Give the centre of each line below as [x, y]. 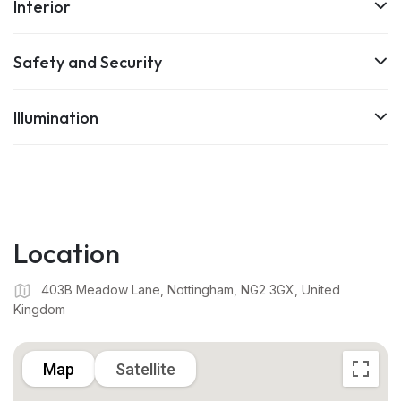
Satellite [145, 369]
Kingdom [39, 309]
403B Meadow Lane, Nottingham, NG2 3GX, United [189, 290]
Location [67, 254]
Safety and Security [88, 63]
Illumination [56, 118]
